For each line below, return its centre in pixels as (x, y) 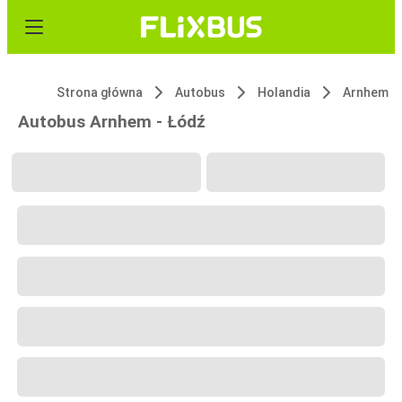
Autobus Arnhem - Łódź (112, 122)
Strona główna (100, 92)
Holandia (284, 92)
